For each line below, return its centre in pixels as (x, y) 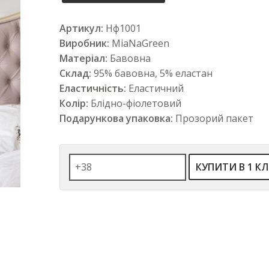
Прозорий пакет (214, 118)
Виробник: (84, 43)
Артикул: (81, 28)
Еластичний (156, 88)
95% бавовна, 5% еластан (153, 73)
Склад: (75, 73)
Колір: (74, 103)
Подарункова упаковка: (116, 118)
